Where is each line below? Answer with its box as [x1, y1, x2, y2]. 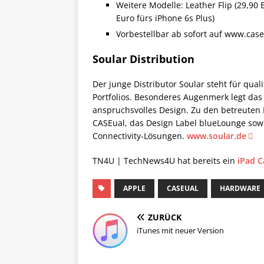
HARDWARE [220, 183, 260, 194]
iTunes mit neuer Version [137, 225, 224, 236]
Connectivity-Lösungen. [93, 130, 187, 142]
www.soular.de [187, 130, 246, 142]
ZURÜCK [148, 212, 181, 223]
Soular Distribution [93, 52, 194, 67]
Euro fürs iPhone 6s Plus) [116, 12, 214, 24]
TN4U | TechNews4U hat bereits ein [93, 155, 237, 167]
